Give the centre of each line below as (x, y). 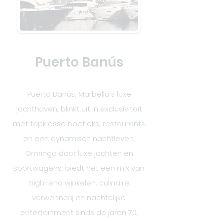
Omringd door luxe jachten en (79, 153)
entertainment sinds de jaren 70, (79, 212)
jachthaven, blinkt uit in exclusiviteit (79, 109)
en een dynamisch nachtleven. (79, 138)
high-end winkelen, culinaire (79, 183)
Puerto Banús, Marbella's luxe (79, 94)
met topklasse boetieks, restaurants (79, 124)
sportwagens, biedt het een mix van (79, 168)
